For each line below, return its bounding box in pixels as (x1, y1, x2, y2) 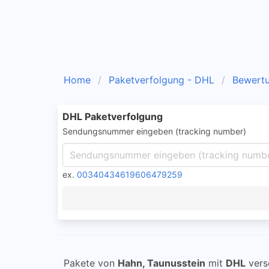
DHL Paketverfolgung (62, 110, 163, 122)
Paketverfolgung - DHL (109, 74, 214, 86)
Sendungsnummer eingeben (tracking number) (62, 126, 246, 136)
